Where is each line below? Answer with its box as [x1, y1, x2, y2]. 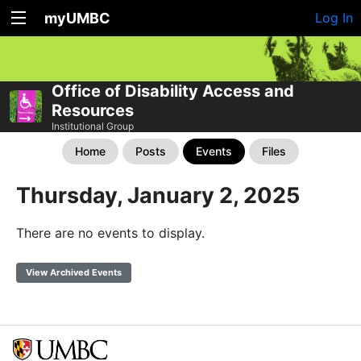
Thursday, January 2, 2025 [16, 181, 300, 209]
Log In [315, 10, 353, 26]
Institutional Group [52, 119, 134, 132]
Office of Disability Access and [52, 81, 294, 101]
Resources [52, 100, 134, 120]
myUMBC [44, 10, 110, 27]
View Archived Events [26, 266, 122, 278]
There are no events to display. [16, 224, 205, 241]
